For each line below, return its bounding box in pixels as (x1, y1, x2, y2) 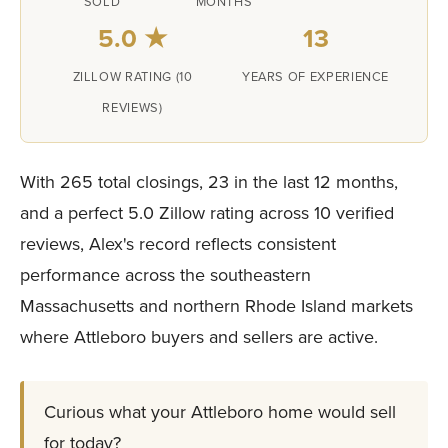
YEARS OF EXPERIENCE (241, 67, 390, 86)
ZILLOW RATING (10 (72, 67, 193, 86)
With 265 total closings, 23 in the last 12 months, (20, 169, 398, 195)
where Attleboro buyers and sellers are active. (20, 324, 378, 350)
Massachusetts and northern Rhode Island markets (20, 293, 413, 319)
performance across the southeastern (20, 262, 311, 288)
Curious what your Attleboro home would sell (44, 399, 396, 425)
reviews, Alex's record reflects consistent (20, 231, 336, 257)
